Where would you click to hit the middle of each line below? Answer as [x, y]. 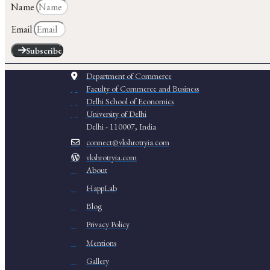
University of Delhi [117, 114]
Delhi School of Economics [130, 101]
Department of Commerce [129, 76]
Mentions [102, 243]
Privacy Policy [108, 224]
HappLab [102, 188]
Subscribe [44, 50]
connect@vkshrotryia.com [128, 142]
